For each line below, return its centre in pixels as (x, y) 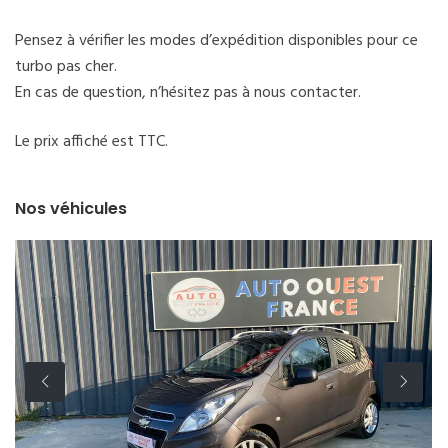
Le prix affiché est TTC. (91, 141)
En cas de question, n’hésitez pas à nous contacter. (188, 92)
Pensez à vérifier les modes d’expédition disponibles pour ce (216, 40)
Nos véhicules (71, 208)
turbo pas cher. (66, 66)
